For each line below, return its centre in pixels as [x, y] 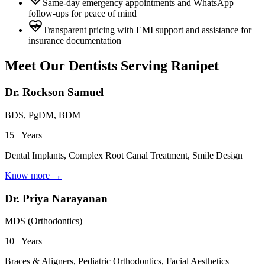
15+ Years [23, 135]
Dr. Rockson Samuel [54, 92]
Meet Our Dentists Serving [88, 66]
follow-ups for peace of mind [83, 14]
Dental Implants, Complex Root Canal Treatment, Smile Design [124, 155]
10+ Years [23, 241]
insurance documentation [75, 41]
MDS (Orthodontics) [43, 221]
